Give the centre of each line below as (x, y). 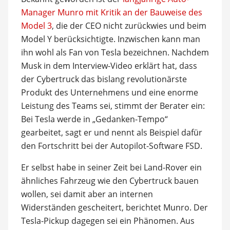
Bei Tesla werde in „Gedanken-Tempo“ (94, 119)
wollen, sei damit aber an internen (87, 194)
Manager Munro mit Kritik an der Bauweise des (111, 12)
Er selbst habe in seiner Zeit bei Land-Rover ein (111, 167)
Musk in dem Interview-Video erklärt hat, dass (109, 66)
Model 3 (36, 26)
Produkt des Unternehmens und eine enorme (109, 92)
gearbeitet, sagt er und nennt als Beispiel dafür (111, 132)
